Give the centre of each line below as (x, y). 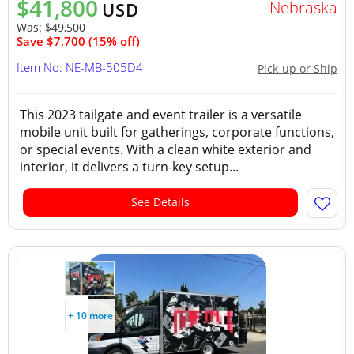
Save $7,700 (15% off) (78, 41)
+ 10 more (90, 316)
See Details (160, 202)
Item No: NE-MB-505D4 (80, 67)
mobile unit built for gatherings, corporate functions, (177, 132)
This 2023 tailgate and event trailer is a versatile (161, 115)
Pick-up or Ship (298, 68)
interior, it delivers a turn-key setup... (129, 167)
